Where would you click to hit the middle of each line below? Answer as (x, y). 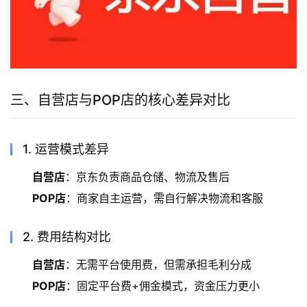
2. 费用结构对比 (67, 236)
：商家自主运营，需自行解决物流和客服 (164, 198)
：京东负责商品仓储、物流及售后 (147, 176)
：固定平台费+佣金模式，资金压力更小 (163, 285)
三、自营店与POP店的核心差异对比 (120, 100)
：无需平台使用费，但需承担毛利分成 (158, 264)
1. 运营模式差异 (66, 149)
